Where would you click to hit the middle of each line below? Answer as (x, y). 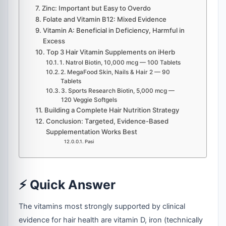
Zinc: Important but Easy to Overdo (96, 8)
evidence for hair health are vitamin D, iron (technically (111, 220)
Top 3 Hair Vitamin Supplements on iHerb (110, 52)
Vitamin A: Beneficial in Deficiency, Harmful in (114, 30)
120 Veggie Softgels (89, 100)
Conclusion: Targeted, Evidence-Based (107, 121)
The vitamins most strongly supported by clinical (102, 207)
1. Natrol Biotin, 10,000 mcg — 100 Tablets (120, 62)
